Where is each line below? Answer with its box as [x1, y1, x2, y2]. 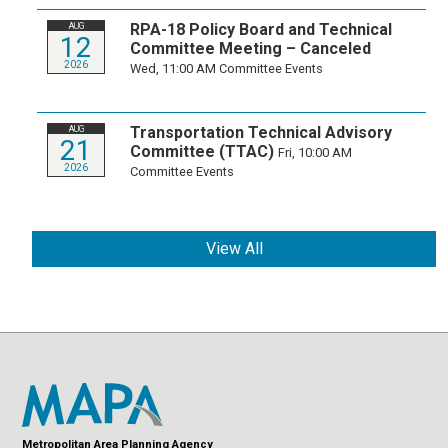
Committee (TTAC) [130, 142, 275, 162]
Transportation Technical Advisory [130, 123, 393, 143]
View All [205, 239, 263, 259]
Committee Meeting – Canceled [130, 39, 372, 59]
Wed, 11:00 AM [130, 61, 220, 77]
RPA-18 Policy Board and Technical [130, 20, 393, 40]
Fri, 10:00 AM [278, 145, 353, 161]
